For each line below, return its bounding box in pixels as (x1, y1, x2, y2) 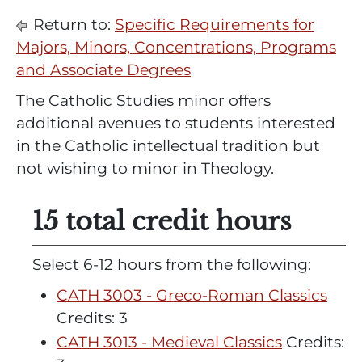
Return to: (29, 15, 115, 34)
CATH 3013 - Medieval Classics (57, 333, 282, 351)
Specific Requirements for (115, 15, 314, 34)
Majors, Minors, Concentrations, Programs (16, 38, 336, 57)
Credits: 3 (57, 309, 128, 327)
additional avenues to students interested (16, 114, 335, 133)
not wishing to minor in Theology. (16, 159, 278, 178)
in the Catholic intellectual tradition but (16, 137, 320, 155)
